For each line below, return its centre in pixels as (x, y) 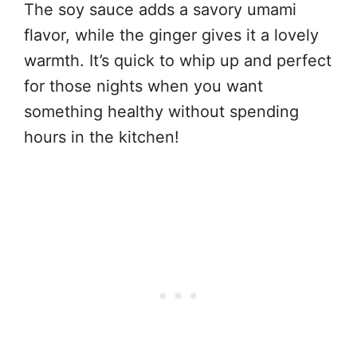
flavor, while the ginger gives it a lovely (171, 35)
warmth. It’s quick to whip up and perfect (178, 61)
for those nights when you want (143, 86)
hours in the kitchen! (102, 137)
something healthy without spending (161, 112)
